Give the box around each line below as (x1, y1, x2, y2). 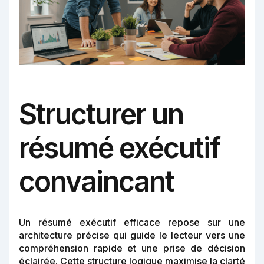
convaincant (19, 164, 174, 199)
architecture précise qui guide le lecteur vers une (19, 229, 245, 242)
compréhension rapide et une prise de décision (19, 242, 245, 255)
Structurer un (19, 97, 183, 132)
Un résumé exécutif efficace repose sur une (19, 216, 245, 229)
